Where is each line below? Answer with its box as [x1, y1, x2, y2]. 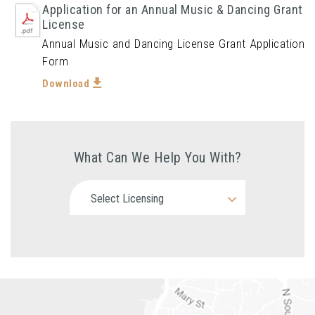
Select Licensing [91, 192, 164, 205]
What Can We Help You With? [73, 149, 242, 166]
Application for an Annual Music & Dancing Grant [42, 2, 303, 17]
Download [42, 77, 92, 90]
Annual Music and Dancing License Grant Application [42, 37, 304, 51]
